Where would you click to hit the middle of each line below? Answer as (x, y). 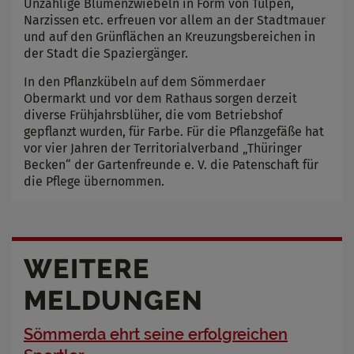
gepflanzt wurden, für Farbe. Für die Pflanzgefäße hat (174, 132)
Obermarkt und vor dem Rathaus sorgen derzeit (160, 99)
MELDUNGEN (114, 301)
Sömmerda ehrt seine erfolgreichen (156, 335)
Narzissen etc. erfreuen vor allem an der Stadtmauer (175, 21)
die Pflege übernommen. (94, 182)
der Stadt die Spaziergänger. (111, 54)
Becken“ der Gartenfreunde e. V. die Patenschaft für (171, 165)
